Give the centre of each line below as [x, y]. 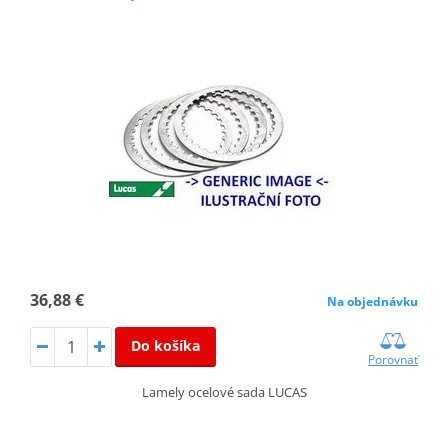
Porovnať [393, 359]
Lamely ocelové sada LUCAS [224, 391]
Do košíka [165, 345]
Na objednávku [373, 301]
